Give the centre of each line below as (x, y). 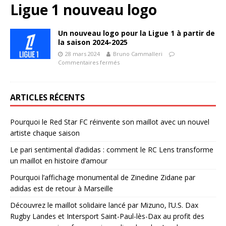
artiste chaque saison (45, 133)
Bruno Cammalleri (138, 54)
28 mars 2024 (82, 54)
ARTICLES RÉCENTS (47, 97)
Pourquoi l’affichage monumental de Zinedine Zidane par (103, 177)
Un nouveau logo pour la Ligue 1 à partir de (136, 33)
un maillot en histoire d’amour (59, 161)
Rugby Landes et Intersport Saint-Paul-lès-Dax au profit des (107, 216)
